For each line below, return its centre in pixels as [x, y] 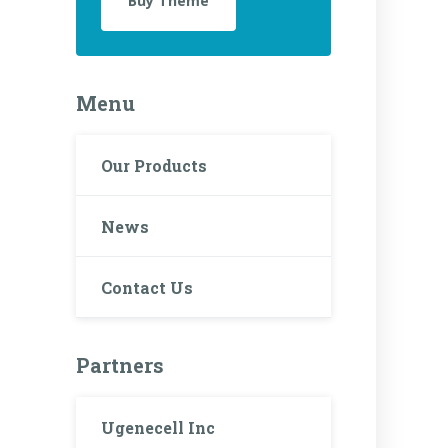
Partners [120, 365]
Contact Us [147, 287]
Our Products [154, 165]
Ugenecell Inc [158, 427]
